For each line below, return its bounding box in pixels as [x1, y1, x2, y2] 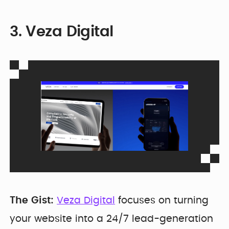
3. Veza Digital [10, 24, 113, 39]
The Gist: [10, 195, 54, 205]
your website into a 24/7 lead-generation [10, 214, 214, 224]
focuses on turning [115, 195, 209, 205]
